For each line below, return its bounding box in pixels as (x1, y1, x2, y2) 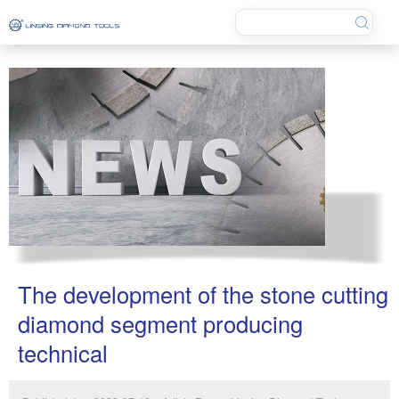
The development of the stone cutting (18, 278, 388, 310)
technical (18, 337, 108, 369)
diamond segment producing (18, 307, 303, 339)
